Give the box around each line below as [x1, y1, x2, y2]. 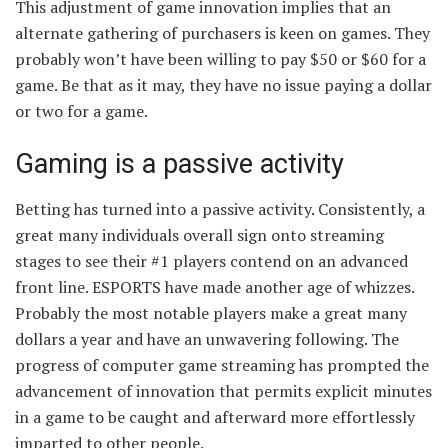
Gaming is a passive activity [15, 148, 344, 181]
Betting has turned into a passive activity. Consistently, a [15, 198, 425, 221]
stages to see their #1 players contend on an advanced [15, 250, 408, 273]
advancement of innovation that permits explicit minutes [15, 380, 432, 403]
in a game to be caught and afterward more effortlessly [15, 406, 415, 429]
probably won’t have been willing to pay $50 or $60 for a [15, 47, 426, 70]
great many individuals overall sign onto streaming [15, 224, 384, 247]
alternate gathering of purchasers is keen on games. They [15, 21, 430, 44]
